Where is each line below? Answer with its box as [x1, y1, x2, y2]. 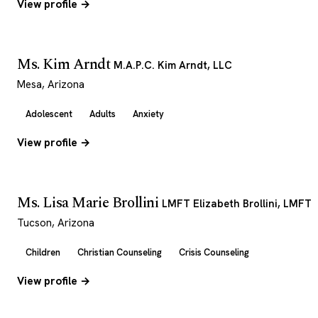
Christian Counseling [77, 246, 162, 258]
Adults [89, 108, 116, 120]
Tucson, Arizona [17, 216, 94, 230]
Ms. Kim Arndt [17, 53, 114, 76]
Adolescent [26, 108, 72, 120]
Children [26, 246, 60, 258]
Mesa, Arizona [17, 77, 84, 92]
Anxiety [133, 108, 164, 120]
